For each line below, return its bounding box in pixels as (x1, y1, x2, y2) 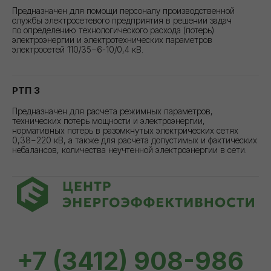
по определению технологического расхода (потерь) (12, 24, 214, 35)
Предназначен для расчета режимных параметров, (12, 105, 213, 116)
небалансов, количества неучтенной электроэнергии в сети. (12, 144, 247, 155)
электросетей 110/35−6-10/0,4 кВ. (12, 44, 143, 54)
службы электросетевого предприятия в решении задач (12, 15, 232, 25)
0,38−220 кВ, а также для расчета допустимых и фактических (12, 134, 257, 145)
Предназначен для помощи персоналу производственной (12, 5, 235, 16)
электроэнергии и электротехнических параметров (12, 34, 212, 45)
